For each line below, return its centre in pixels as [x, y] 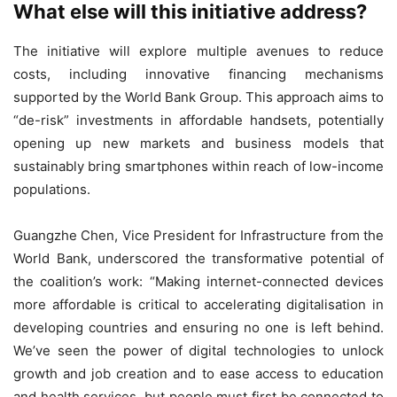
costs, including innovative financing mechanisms [198, 74]
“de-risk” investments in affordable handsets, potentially [198, 121]
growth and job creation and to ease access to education [198, 374]
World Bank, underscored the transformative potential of [198, 259]
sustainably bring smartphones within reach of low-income [198, 167]
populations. [52, 190]
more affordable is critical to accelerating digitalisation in [198, 305]
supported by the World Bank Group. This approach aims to [198, 97]
